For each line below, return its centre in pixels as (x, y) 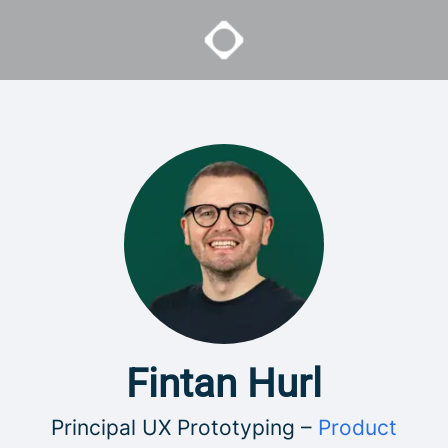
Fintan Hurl (224, 383)
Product (357, 427)
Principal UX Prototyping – (184, 427)
